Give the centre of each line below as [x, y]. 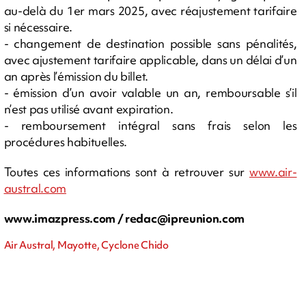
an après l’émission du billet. [76, 76]
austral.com [35, 188]
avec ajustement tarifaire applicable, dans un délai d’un [150, 59]
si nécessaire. [38, 27]
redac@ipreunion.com [185, 218]
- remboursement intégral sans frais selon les [150, 125]
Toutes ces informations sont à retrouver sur [127, 171]
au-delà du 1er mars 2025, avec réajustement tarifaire [150, 10]
